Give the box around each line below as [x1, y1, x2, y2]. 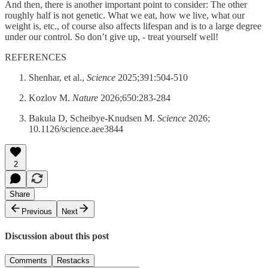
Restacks [57, 255, 90, 265]
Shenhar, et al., [29, 72, 87, 83]
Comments [10, 255, 47, 265]
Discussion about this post [5, 230, 109, 241]
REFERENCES [5, 52, 66, 63]
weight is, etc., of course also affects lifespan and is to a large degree [5, 21, 261, 32]
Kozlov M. [29, 93, 72, 103]
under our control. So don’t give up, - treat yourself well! [5, 32, 218, 42]
